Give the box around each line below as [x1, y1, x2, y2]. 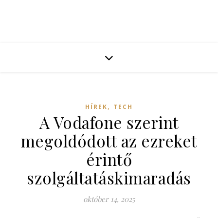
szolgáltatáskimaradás [27, 167, 191, 188]
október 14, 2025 [83, 194, 135, 204]
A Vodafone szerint [39, 111, 179, 133]
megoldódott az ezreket [20, 130, 198, 151]
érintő [86, 148, 132, 170]
